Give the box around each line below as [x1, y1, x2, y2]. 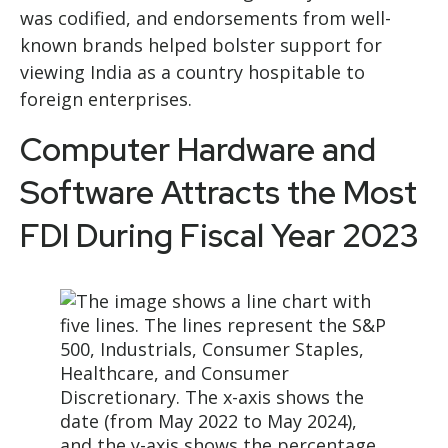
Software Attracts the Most [20, 170, 417, 214]
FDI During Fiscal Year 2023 [20, 213, 419, 257]
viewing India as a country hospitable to [20, 59, 365, 84]
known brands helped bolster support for [20, 32, 382, 57]
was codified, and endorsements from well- [20, 5, 391, 30]
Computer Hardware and [20, 127, 376, 171]
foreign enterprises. [20, 86, 192, 111]
